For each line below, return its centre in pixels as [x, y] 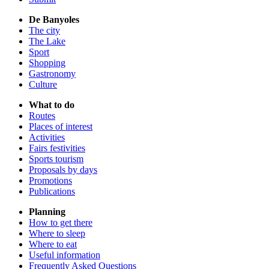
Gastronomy [52, 74]
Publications [52, 192]
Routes [42, 116]
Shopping [47, 63]
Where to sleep [57, 234]
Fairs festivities [57, 148]
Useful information [65, 255]
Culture [43, 85]
